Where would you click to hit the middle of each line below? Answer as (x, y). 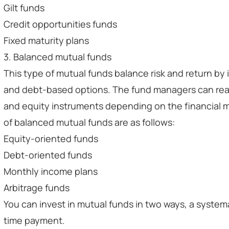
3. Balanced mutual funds (58, 57)
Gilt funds (24, 8)
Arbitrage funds (37, 188)
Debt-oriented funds (48, 155)
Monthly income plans (51, 171)
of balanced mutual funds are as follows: (89, 122)
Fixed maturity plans (46, 40)
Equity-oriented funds (51, 139)
